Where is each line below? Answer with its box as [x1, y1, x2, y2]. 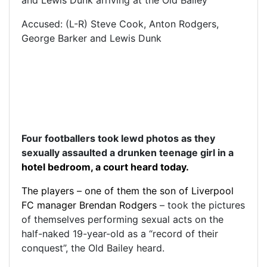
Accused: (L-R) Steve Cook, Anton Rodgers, [21, 17, 219, 30]
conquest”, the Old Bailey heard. [21, 241, 164, 254]
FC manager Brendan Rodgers [21, 198, 157, 211]
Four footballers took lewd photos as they [21, 132, 215, 144]
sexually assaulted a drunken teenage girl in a [21, 146, 234, 159]
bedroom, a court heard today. [45, 160, 189, 173]
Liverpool [191, 184, 234, 197]
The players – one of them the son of [21, 184, 191, 197]
